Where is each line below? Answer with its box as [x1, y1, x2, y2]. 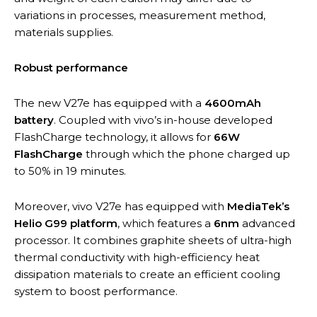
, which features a [117, 216, 214, 230]
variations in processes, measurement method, [14, 8, 265, 22]
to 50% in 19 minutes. [14, 163, 126, 178]
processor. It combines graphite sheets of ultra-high [14, 233, 292, 247]
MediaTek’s [227, 199, 289, 213]
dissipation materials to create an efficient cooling [14, 267, 280, 281]
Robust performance [14, 60, 128, 74]
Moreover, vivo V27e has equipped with [14, 199, 227, 213]
